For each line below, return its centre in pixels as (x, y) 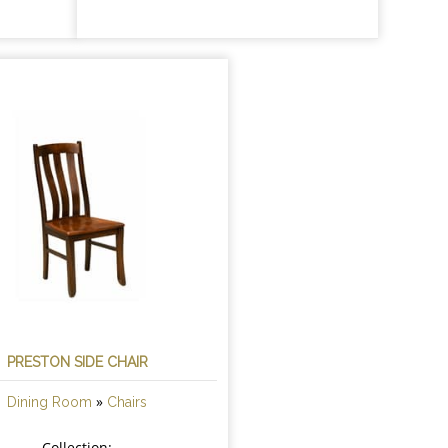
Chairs (127, 402)
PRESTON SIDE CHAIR (77, 362)
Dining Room (50, 402)
